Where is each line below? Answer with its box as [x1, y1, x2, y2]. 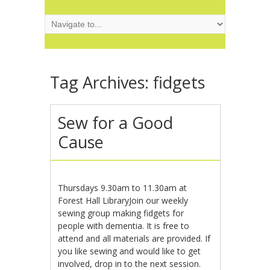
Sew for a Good [58, 111, 174, 134]
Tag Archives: [50, 71, 153, 93]
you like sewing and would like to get [58, 245, 201, 257]
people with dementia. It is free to [58, 220, 190, 231]
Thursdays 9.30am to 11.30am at [58, 182, 187, 193]
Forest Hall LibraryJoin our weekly [58, 195, 189, 206]
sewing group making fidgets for [58, 207, 184, 219]
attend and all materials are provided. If [58, 233, 211, 244]
